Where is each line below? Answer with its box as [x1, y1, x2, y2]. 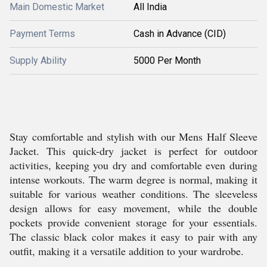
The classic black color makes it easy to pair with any [10, 229, 257, 244]
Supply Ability [10, 55, 67, 66]
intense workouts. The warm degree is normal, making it [10, 172, 257, 187]
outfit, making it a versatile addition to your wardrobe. [10, 244, 244, 258]
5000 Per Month [133, 55, 201, 66]
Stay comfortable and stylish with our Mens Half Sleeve [10, 129, 257, 144]
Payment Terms [10, 28, 75, 39]
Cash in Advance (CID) [133, 28, 226, 39]
